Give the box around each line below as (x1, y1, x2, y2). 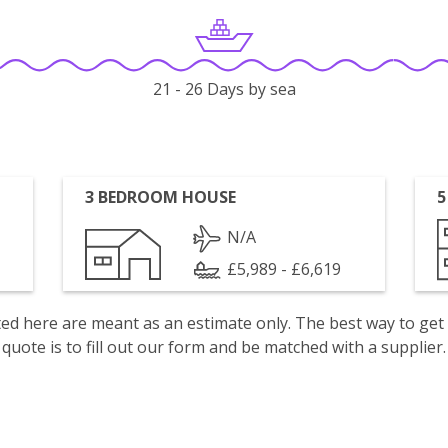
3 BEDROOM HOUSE (85, 186, 237, 208)
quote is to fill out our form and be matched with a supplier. (2, 336, 446, 358)
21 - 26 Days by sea (152, 78, 296, 101)
